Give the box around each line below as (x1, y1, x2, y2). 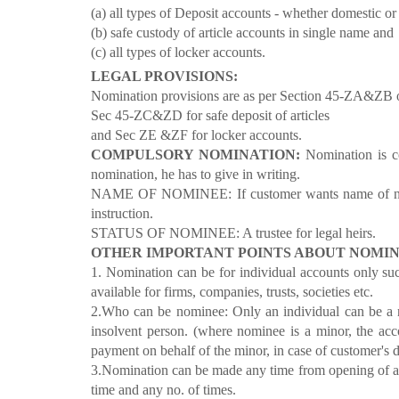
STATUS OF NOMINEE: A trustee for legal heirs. (91, 225, 376, 241)
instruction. (91, 206, 153, 222)
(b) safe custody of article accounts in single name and (91, 25, 394, 40)
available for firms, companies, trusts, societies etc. (91, 284, 373, 300)
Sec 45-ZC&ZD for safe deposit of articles (91, 108, 330, 124)
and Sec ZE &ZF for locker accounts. (91, 127, 302, 143)
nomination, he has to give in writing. (91, 167, 300, 183)
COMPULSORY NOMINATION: (91, 147, 305, 163)
